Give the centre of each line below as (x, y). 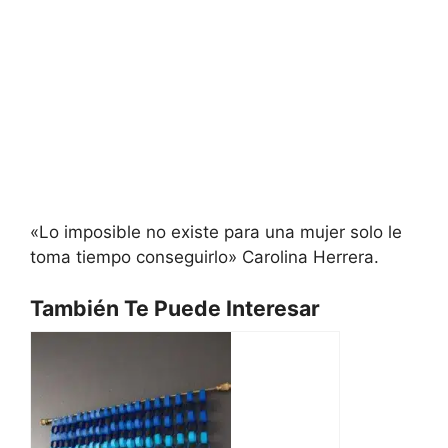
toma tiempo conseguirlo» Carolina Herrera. (204, 257)
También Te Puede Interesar (175, 307)
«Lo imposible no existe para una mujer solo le (216, 232)
